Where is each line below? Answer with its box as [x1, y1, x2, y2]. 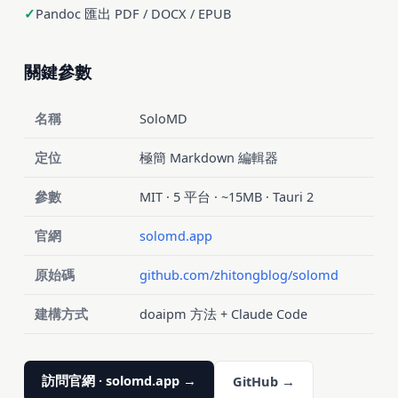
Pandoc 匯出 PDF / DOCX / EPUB [35, 4, 231, 22]
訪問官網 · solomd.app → [41, 370, 196, 389]
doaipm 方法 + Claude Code [139, 304, 307, 322]
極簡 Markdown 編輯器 [139, 147, 278, 166]
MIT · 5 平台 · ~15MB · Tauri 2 [139, 187, 314, 205]
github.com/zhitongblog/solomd [139, 265, 338, 283]
